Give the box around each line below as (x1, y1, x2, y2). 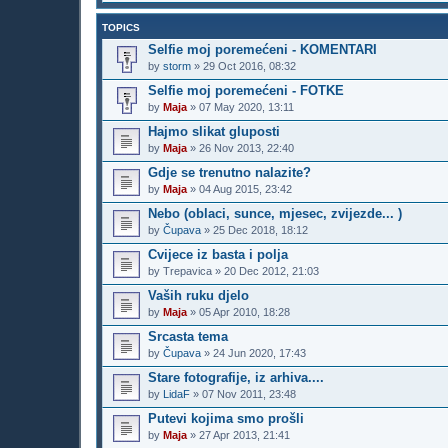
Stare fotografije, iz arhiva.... (148, 369, 324, 385)
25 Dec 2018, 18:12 (213, 223, 308, 236)
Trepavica (163, 264, 212, 277)
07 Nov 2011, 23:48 (202, 387, 296, 400)
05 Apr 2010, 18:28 (199, 305, 290, 318)
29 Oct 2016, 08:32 (203, 59, 296, 72)
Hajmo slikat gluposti (148, 123, 280, 139)
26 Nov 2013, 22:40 (199, 141, 294, 154)
